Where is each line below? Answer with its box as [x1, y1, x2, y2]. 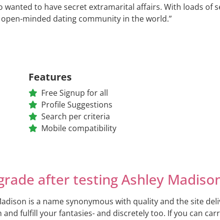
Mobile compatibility [41, 122, 116, 134]
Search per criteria [41, 110, 110, 122]
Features [28, 70, 72, 83]
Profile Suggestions [41, 99, 112, 110]
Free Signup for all [41, 87, 108, 98]
